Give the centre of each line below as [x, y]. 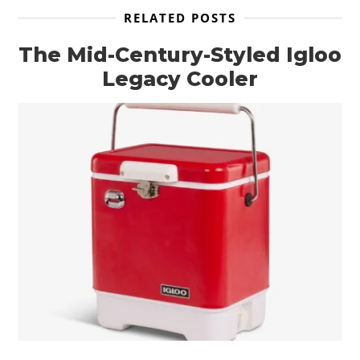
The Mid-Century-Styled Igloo [180, 54]
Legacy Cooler [180, 78]
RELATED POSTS [180, 17]
